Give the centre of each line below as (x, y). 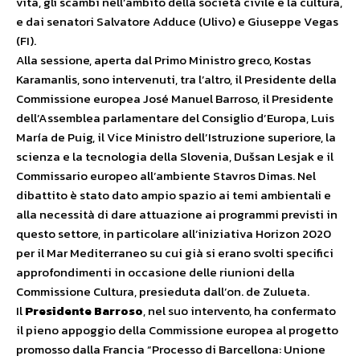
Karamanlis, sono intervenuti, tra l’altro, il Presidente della (176, 79)
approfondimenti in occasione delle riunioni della (155, 272)
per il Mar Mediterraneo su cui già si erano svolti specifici (175, 253)
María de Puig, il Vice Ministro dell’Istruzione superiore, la (176, 137)
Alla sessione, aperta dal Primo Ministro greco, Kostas (164, 60)
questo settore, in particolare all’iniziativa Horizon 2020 (174, 233)
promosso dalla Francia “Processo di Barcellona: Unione (171, 349)
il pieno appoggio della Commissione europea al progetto (177, 330)
